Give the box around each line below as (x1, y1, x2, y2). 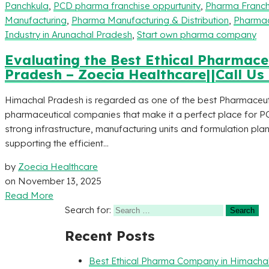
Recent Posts (65, 226, 155, 244)
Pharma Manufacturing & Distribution (71, 14, 229, 26)
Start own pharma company (137, 28, 256, 40)
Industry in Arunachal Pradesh (5, 28, 132, 40)
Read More (5, 189, 53, 201)
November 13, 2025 (18, 175, 101, 187)
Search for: (65, 204, 111, 216)
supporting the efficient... (5, 137, 109, 149)
